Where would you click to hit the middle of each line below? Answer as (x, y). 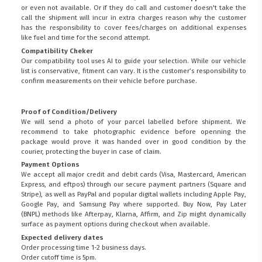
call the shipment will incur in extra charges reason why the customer (134, 18)
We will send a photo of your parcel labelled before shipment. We (134, 121)
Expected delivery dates (63, 238)
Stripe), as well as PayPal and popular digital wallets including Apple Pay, (134, 194)
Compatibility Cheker (57, 51)
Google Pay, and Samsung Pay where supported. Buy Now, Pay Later (134, 204)
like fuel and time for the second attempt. (86, 38)
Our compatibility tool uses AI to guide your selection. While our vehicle (134, 61)
